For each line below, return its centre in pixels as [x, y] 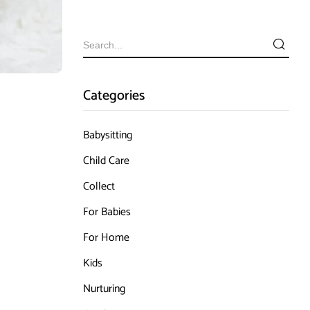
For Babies [107, 212]
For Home [106, 238]
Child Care [106, 161]
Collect [99, 186]
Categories [113, 96]
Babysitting [107, 135]
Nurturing [104, 289]
